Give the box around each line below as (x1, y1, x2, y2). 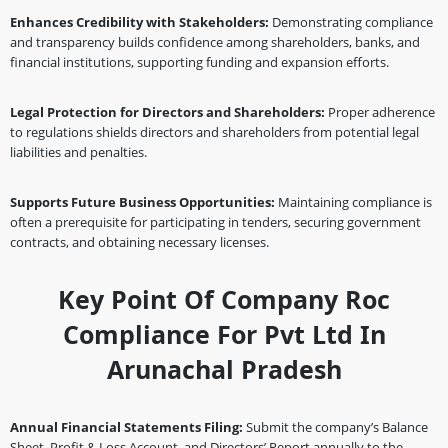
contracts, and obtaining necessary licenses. (10, 233, 269, 251)
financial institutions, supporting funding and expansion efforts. (10, 53, 389, 71)
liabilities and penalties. (10, 143, 147, 161)
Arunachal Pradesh (106, 352, 342, 386)
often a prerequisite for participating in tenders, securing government (10, 213, 421, 231)
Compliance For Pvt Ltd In (62, 317, 386, 351)
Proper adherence (328, 103, 435, 121)
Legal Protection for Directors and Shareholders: (10, 103, 328, 121)
